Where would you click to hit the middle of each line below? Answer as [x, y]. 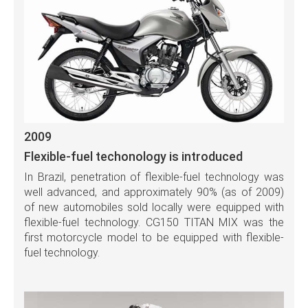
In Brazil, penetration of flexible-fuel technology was [154, 177]
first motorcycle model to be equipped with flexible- [154, 237]
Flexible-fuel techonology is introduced [133, 156]
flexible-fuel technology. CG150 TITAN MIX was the [154, 222]
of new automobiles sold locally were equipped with [154, 207]
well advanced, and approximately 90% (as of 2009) [154, 192]
